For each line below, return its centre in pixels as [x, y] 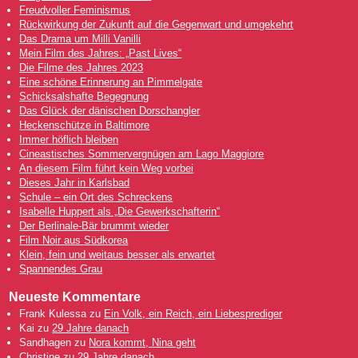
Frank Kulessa [53, 314]
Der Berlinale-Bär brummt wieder [94, 225]
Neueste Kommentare [75, 296]
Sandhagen [46, 343]
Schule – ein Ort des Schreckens [96, 197]
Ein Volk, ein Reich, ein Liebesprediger [193, 314]
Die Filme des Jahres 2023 [82, 67]
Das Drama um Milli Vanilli [80, 38]
